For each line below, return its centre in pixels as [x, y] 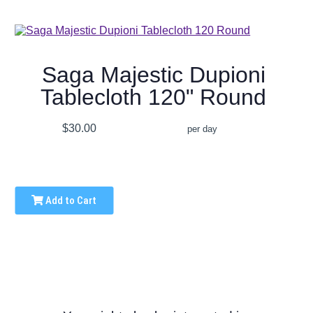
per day [202, 129]
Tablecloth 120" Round [154, 97]
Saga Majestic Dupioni [153, 75]
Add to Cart [70, 201]
